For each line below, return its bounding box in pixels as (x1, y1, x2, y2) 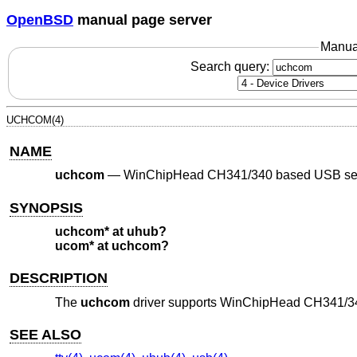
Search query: (190, 59, 273, 73)
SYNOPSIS (10, 199, 84, 216)
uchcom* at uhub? (54, 225, 167, 239)
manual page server (73, 11, 212, 28)
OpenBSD (6, 11, 73, 28)
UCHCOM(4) (6, 113, 64, 126)
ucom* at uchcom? (54, 239, 169, 253)
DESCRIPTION (10, 270, 108, 287)
